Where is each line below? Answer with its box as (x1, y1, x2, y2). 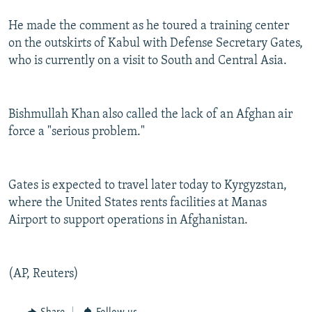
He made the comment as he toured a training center (8, 19, 289, 33)
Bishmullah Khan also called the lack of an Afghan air (8, 108, 292, 122)
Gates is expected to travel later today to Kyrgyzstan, (8, 179, 287, 193)
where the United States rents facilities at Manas (8, 196, 267, 210)
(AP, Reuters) (8, 267, 79, 281)
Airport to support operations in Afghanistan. (8, 214, 248, 228)
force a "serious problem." (8, 125, 145, 139)
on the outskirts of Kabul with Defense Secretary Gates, (8, 37, 303, 51)
